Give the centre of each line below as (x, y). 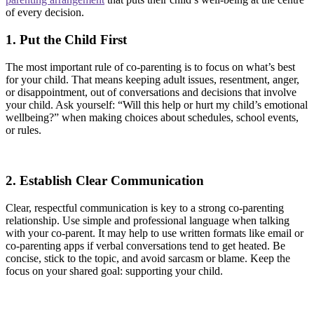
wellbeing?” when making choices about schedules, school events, (152, 117)
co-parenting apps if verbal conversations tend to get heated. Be (145, 246)
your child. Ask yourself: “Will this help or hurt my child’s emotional (157, 104)
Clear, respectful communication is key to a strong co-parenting (145, 208)
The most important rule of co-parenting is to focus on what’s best (150, 67)
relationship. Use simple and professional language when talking (148, 221)
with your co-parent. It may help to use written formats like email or (155, 233)
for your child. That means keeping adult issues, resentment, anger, (152, 79)
